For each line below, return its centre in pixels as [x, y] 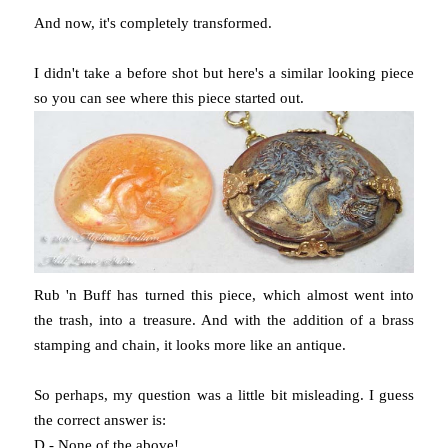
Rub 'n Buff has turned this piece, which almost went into [224, 295]
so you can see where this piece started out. [168, 97]
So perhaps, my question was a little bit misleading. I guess [224, 395]
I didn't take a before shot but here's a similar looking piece [224, 72]
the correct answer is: [99, 420]
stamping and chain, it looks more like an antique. [189, 345]
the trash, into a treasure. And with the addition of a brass [224, 320]
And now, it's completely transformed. [152, 22]
